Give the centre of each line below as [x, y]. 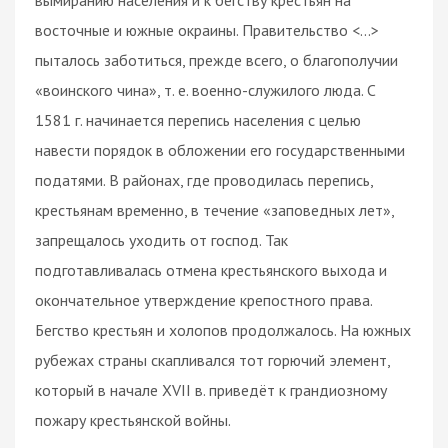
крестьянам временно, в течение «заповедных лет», [214, 209]
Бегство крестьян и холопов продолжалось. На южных [223, 329]
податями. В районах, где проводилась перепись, [204, 179]
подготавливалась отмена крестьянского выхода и [211, 269]
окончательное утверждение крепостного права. [203, 299]
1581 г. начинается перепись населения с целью [198, 119]
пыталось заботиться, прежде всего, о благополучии [216, 59]
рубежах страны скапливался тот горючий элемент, [212, 359]
